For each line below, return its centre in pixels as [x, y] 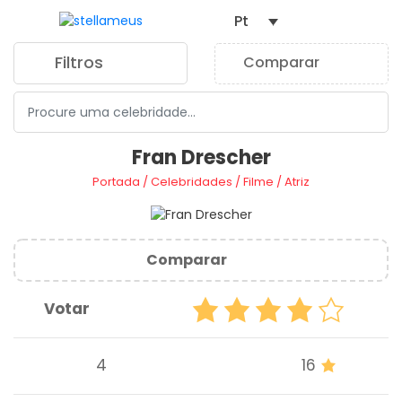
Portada [116, 182]
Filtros [81, 63]
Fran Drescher [201, 158]
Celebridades [192, 182]
